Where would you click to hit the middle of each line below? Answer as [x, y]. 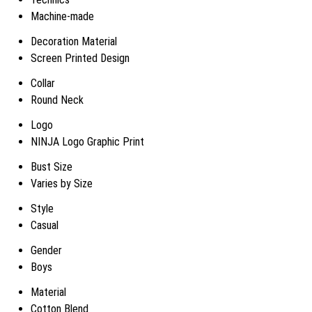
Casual [45, 225]
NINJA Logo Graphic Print [87, 142]
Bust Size [52, 167]
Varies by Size [62, 184]
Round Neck [57, 100]
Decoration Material [74, 41]
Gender [46, 250]
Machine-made [62, 16]
